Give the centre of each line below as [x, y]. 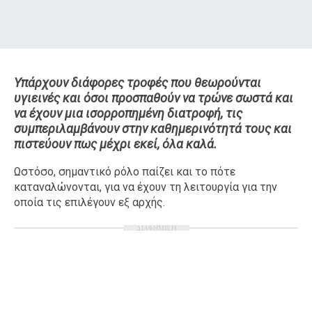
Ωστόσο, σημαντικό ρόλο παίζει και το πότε [125, 171]
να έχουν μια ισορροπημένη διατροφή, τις [128, 113]
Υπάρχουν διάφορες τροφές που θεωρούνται [138, 82]
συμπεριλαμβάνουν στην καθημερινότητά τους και [153, 128]
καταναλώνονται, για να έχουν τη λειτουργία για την [146, 187]
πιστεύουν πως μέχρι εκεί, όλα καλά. [116, 143]
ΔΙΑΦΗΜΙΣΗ [156, 227]
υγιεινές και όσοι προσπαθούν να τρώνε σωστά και [154, 97]
